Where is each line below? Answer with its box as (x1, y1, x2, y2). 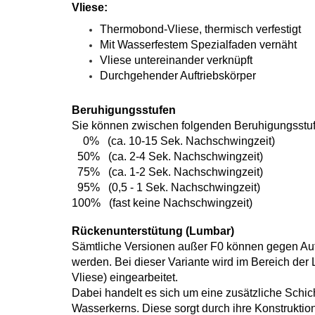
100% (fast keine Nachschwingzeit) (72, 197, 252, 209)
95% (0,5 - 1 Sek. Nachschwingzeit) (72, 181, 260, 193)
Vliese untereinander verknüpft (100, 54, 252, 66)
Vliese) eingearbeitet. (72, 271, 178, 283)
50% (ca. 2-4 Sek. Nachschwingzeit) (72, 150, 263, 162)
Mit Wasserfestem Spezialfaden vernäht (100, 39, 297, 51)
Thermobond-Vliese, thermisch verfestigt (100, 23, 301, 35)
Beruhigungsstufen (72, 104, 176, 116)
